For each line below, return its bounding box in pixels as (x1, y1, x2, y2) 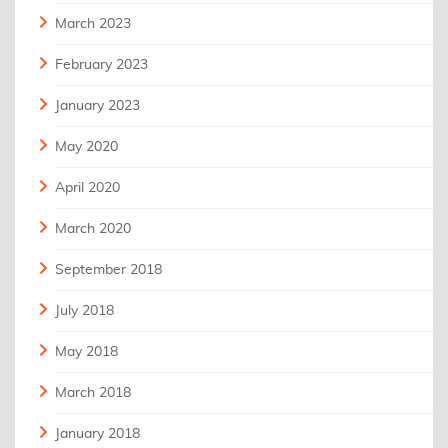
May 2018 (55, 344, 118, 359)
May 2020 (55, 139, 118, 154)
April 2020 (55, 180, 120, 195)
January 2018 (55, 426, 140, 441)
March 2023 (55, 16, 131, 31)
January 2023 (55, 98, 140, 113)
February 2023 (55, 57, 148, 72)
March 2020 (55, 221, 131, 236)
